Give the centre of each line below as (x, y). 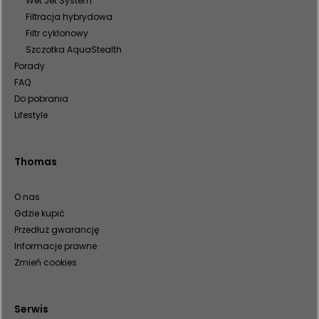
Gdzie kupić (40, 214)
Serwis (31, 309)
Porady (30, 66)
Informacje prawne (56, 246)
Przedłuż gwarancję (57, 230)
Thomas (36, 162)
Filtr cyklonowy (57, 33)
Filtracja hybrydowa (69, 17)
